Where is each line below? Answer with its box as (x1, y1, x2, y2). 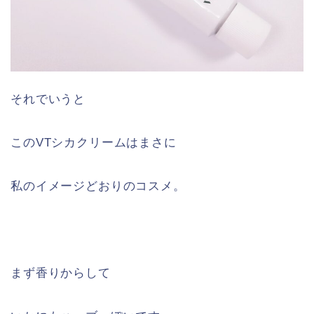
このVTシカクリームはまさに (11, 135, 177, 149)
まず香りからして (11, 266, 111, 280)
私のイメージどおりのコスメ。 (11, 179, 186, 193)
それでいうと (11, 92, 86, 106)
